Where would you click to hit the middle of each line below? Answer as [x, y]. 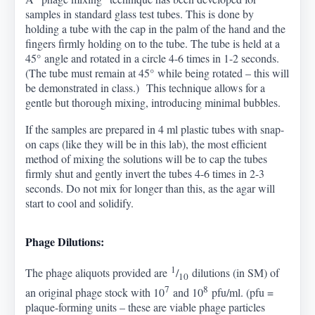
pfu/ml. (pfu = [241, 292]
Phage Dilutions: [65, 242]
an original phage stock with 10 [95, 292]
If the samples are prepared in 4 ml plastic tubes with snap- [155, 129]
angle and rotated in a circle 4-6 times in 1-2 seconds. [160, 58]
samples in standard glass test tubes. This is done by [140, 14]
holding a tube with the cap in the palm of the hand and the [156, 29]
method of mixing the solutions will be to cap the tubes [147, 159]
